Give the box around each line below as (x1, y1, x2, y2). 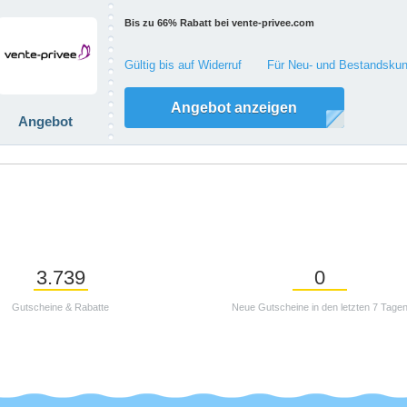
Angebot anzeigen (171, 100, 298, 115)
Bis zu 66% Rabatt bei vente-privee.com (124, 17, 314, 28)
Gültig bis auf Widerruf (124, 59, 242, 72)
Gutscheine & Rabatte (12, 302, 109, 313)
